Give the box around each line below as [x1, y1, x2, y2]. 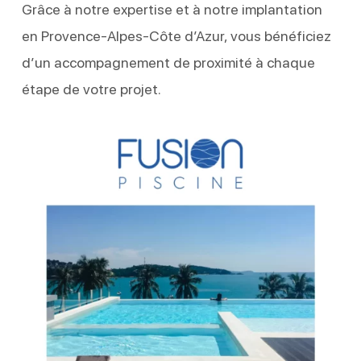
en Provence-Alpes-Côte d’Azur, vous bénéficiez [21, 27, 331, 44]
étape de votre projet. [21, 80, 161, 98]
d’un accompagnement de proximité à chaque [21, 53, 315, 71]
